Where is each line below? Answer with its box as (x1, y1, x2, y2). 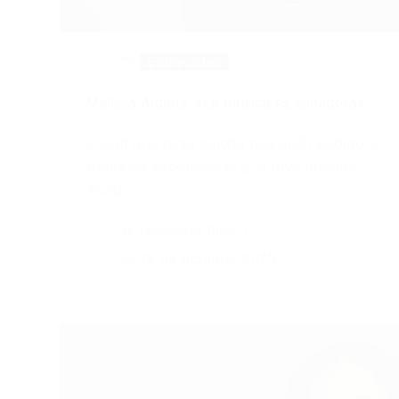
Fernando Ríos (140, 222, 236, 240)
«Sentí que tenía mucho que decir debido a (86, 134, 378, 153)
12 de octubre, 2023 (140, 249, 278, 268)
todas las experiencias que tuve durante (86, 158, 357, 176)
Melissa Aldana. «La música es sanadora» (86, 94, 366, 112)
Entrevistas (147, 53, 223, 71)
